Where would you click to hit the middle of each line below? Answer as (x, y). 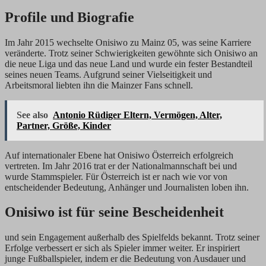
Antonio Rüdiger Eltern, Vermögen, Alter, (137, 115)
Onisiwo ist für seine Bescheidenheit (114, 212)
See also (32, 115)
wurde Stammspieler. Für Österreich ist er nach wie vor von (116, 176)
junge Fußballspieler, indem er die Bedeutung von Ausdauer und (125, 259)
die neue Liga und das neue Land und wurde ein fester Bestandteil (129, 64)
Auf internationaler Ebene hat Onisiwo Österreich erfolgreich (119, 155)
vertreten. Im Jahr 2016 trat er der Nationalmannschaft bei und (121, 166)
